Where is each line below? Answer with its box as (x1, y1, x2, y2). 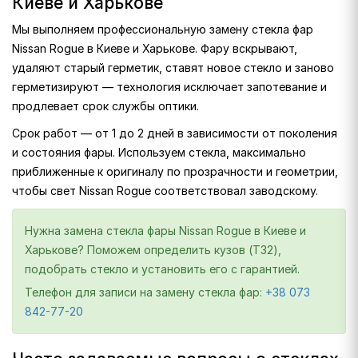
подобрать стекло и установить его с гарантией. (25, 262, 300, 276)
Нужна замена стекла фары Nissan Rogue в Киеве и (25, 224, 306, 237)
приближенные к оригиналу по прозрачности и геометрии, (12, 165, 338, 178)
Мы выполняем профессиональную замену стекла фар (12, 22, 313, 36)
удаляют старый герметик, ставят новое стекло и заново (12, 61, 334, 74)
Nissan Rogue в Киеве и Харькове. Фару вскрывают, (12, 42, 297, 55)
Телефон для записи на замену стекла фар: (25, 285, 265, 299)
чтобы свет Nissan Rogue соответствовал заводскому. (12, 184, 318, 197)
